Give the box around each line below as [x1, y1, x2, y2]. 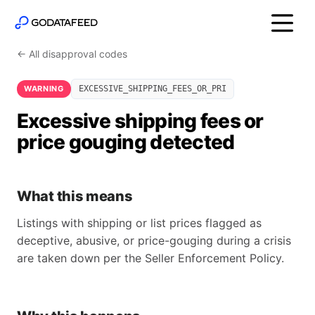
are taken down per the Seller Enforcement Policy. [17, 251, 284, 265]
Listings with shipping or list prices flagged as [17, 216, 262, 230]
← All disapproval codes [17, 48, 127, 60]
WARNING [24, 84, 64, 94]
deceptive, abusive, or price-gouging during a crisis [17, 233, 291, 247]
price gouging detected [17, 130, 235, 154]
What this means [17, 188, 133, 205]
